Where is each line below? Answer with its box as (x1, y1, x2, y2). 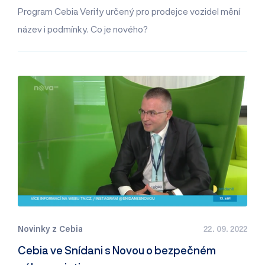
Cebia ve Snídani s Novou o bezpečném (18, 244, 216, 257)
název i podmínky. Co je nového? (18, 24, 148, 35)
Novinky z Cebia (18, 222, 83, 235)
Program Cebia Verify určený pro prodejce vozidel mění (18, 6, 240, 17)
